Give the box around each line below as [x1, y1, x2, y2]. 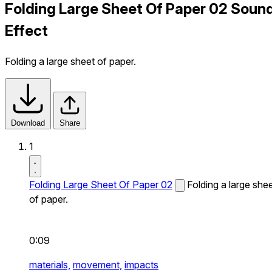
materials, [29, 258, 70, 271]
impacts [124, 258, 158, 271]
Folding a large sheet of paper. [5, 55, 136, 67]
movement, [73, 258, 122, 271]
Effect [5, 21, 48, 39]
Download [11, 118, 45, 127]
